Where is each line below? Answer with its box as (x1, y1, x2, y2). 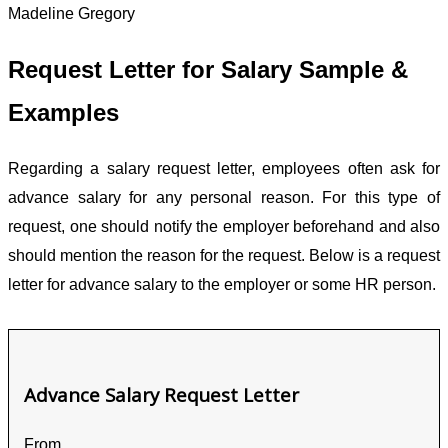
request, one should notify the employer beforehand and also (8, 218, 440, 236)
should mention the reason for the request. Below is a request (8, 247, 440, 265)
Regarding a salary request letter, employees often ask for (8, 160, 440, 178)
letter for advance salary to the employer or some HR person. (8, 276, 436, 294)
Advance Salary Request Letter (24, 381, 299, 407)
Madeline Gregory (8, 5, 135, 23)
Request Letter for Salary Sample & (8, 56, 408, 84)
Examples (8, 99, 119, 127)
